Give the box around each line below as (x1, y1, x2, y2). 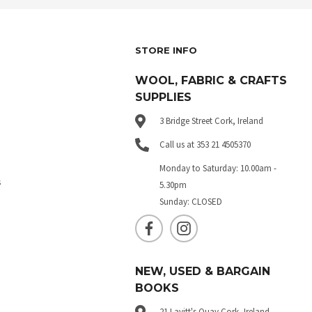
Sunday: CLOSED (159, 195, 223, 208)
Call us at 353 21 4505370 (159, 138, 251, 150)
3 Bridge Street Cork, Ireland (159, 114, 264, 127)
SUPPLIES (135, 90, 192, 104)
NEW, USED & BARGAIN (135, 265, 271, 279)
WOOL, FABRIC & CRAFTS (135, 73, 288, 87)
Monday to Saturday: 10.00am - (159, 162, 277, 174)
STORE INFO (135, 45, 198, 56)
